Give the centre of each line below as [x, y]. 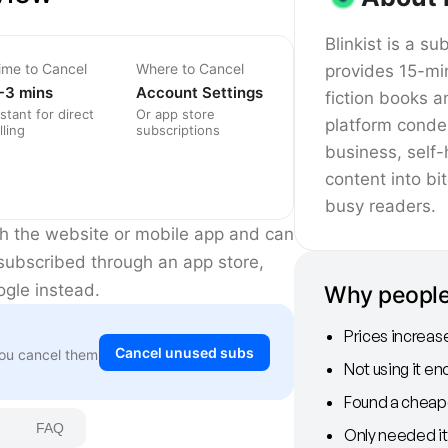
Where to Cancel [190, 69]
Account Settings [199, 93]
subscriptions [178, 130]
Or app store [175, 114]
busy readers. [380, 206]
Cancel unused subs [184, 352]
